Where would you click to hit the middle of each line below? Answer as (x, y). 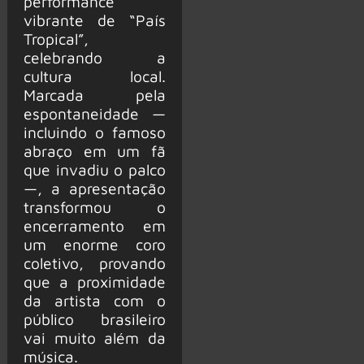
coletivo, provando (94, 262)
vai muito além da (94, 337)
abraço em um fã (94, 150)
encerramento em (94, 225)
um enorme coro (94, 244)
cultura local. (94, 76)
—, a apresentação (94, 188)
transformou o (94, 206)
